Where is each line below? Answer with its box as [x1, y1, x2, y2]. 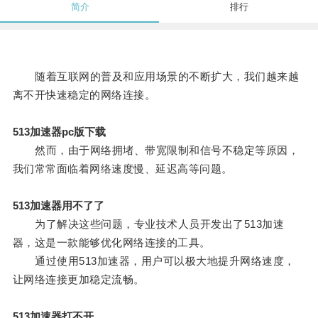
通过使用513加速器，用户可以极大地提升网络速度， [12, 255, 295, 268]
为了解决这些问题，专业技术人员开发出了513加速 [12, 218, 285, 231]
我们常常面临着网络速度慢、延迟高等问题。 [12, 163, 233, 175]
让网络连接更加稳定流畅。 [12, 273, 145, 286]
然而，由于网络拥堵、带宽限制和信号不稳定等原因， [12, 144, 300, 157]
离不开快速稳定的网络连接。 [12, 89, 156, 102]
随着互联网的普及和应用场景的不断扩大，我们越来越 [12, 70, 300, 83]
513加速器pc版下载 [12, 126, 106, 138]
